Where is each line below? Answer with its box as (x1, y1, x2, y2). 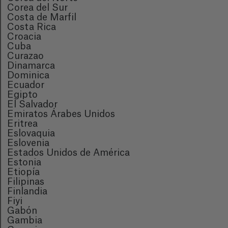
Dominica (7, 71, 49, 80)
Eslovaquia (7, 129, 55, 138)
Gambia (7, 216, 42, 225)
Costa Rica (7, 22, 56, 32)
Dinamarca (7, 61, 55, 70)
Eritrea (7, 119, 38, 128)
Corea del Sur (7, 3, 68, 12)
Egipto (7, 90, 38, 99)
